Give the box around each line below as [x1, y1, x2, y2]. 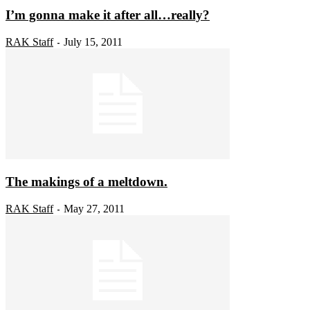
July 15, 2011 [64, 35, 122, 48]
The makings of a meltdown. [6, 174, 167, 190]
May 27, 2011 [64, 203, 125, 215]
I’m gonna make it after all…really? [6, 7, 210, 22]
